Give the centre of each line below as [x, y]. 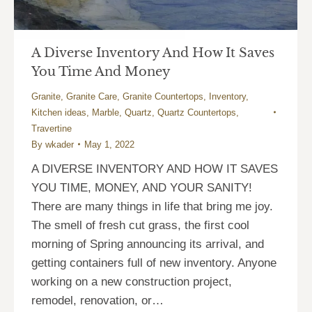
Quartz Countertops [197, 112]
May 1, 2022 [109, 144]
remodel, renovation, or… [97, 300]
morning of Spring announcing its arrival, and [148, 244]
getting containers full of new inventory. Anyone [154, 263]
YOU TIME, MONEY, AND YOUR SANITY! [142, 187]
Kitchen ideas [59, 112]
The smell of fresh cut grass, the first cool [140, 225]
